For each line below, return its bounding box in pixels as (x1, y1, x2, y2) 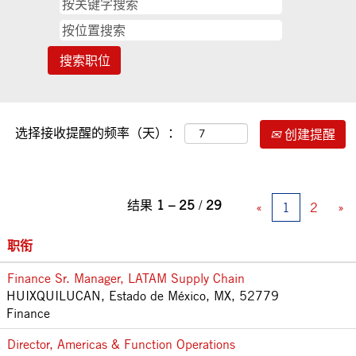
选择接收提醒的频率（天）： (15, 125, 180, 141)
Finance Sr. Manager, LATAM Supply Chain (7, 270, 245, 286)
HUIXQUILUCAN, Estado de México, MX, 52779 (6, 288, 279, 304)
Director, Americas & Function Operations (7, 336, 235, 352)
